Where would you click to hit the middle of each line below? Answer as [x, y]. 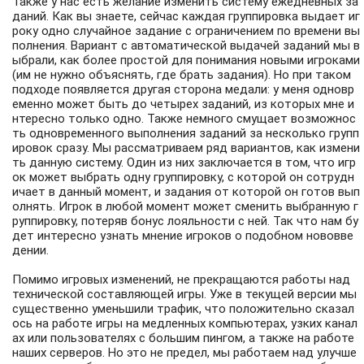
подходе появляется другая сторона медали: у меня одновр [183, 90]
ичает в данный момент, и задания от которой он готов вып [186, 192]
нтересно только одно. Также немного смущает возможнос [184, 119]
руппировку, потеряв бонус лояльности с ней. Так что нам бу [185, 221]
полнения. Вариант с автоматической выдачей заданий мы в [186, 46]
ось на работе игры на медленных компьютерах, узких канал [185, 324]
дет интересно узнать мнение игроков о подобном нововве [183, 236]
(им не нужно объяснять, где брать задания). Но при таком [182, 75]
